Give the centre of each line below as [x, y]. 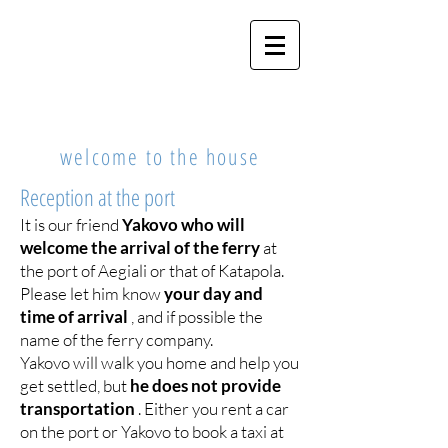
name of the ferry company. [116, 339]
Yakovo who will [183, 224]
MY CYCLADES [121, 50]
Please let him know [92, 293]
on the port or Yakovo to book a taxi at [152, 431]
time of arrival [74, 316]
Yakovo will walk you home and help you [159, 362]
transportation [77, 408]
